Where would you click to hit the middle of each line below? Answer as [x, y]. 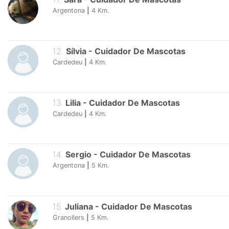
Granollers [68, 217]
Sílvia [76, 51]
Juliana [79, 206]
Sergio [79, 155]
